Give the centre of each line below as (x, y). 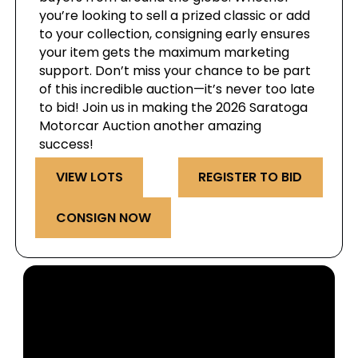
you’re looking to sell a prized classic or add (175, 15)
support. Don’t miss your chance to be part (175, 70)
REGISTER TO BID (251, 177)
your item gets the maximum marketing (165, 52)
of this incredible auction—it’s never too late (177, 89)
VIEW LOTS (89, 177)
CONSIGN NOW (103, 218)
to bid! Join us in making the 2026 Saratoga (174, 107)
